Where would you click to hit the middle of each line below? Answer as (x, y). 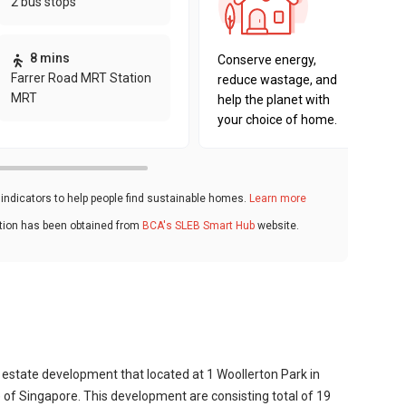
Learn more (278, 198)
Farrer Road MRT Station (81, 78)
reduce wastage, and (277, 80)
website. (277, 225)
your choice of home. (277, 120)
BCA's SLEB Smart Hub (198, 225)
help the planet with (274, 100)
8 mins (49, 58)
